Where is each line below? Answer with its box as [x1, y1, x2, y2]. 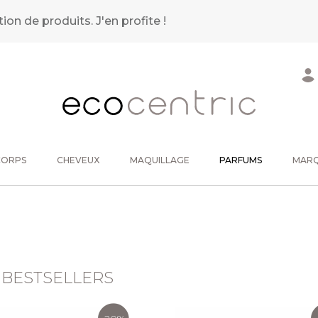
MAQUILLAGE [129, 155, 190, 165]
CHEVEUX [56, 155, 99, 165]
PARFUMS [219, 155, 263, 165]
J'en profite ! [96, 14, 167, 28]
